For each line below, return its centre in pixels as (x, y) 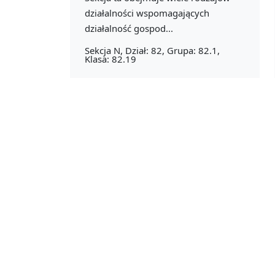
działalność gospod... (129, 28)
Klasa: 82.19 (110, 59)
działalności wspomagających (147, 13)
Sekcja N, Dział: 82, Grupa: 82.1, (152, 50)
